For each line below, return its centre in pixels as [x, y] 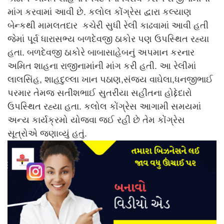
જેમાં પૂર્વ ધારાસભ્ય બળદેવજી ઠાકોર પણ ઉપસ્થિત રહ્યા [108, 39]
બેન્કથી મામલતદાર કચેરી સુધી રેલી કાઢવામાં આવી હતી [108, 25]
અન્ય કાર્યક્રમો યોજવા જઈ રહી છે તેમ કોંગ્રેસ [96, 120]
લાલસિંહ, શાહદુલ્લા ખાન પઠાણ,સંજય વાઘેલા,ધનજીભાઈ [110, 79]
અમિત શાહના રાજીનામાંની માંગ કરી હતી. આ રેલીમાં [102, 66]
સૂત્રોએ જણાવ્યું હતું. [47, 133]
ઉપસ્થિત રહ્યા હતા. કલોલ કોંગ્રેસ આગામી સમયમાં [104, 106]
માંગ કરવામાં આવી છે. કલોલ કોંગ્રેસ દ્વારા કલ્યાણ [99, 12]
